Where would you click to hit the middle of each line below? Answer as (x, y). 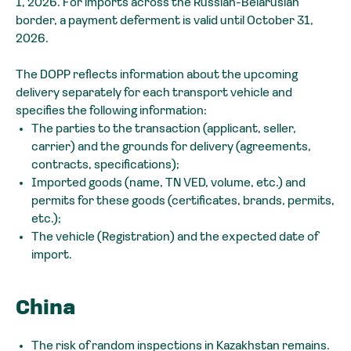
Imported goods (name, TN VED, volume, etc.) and (168, 183)
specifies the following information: (111, 111)
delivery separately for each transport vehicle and (154, 93)
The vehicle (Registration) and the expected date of (175, 237)
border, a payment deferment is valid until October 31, (165, 21)
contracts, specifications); (105, 165)
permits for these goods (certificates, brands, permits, (183, 201)
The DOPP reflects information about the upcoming (157, 75)
